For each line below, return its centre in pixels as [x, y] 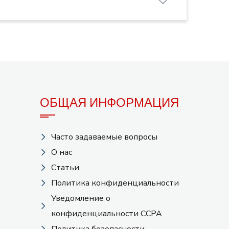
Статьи [65, 168]
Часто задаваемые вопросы [105, 137]
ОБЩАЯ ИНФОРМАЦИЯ [109, 103]
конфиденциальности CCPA [107, 214]
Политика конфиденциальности [115, 183]
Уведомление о [81, 199]
